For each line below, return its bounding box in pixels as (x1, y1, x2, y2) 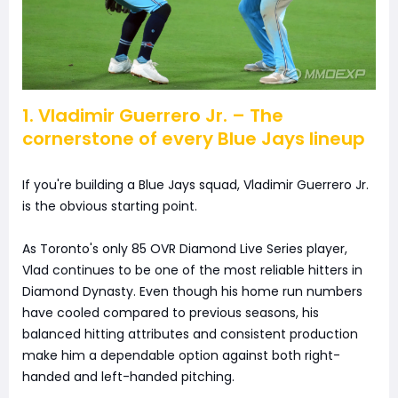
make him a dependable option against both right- (22, 346, 340, 365)
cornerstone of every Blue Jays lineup (22, 126, 365, 152)
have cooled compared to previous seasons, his (22, 304, 319, 322)
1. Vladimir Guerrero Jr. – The (22, 103, 283, 129)
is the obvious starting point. (22, 197, 197, 216)
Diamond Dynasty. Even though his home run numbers (22, 283, 362, 301)
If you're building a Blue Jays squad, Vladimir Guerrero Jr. (22, 176, 369, 195)
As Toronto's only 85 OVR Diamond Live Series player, (22, 240, 347, 259)
